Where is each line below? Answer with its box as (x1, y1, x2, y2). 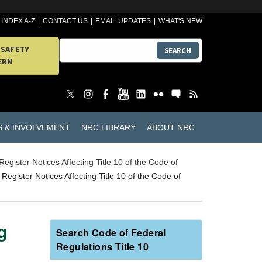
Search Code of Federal (56, 226, 166, 240)
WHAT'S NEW (158, 17, 202, 25)
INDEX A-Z (1, 17, 36, 25)
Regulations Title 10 (56, 240, 149, 254)
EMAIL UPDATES (95, 17, 151, 25)
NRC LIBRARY (81, 122, 136, 132)
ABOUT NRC (146, 122, 195, 132)
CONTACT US (43, 17, 88, 25)
